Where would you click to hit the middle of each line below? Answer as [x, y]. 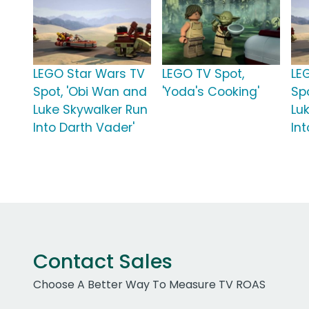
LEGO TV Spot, [203, 74]
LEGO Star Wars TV [89, 74]
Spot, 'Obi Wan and [90, 92]
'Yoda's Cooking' [211, 92]
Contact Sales [103, 262]
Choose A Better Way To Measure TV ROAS [149, 285]
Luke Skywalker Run [90, 110]
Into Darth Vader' [84, 128]
